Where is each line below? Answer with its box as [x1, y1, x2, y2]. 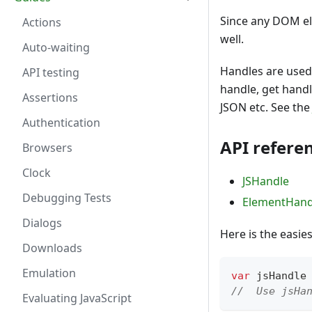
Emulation [22, 265, 76, 281]
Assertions [22, 90, 78, 105]
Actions [22, 15, 61, 30]
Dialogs [22, 215, 62, 231]
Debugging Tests [22, 190, 111, 205]
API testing [22, 65, 79, 80]
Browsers [22, 140, 72, 155]
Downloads [22, 240, 82, 256]
